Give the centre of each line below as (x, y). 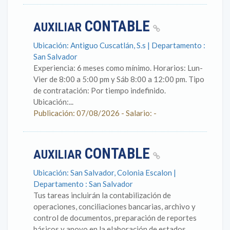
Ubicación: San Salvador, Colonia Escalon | (105, 172)
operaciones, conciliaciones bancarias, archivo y (114, 206)
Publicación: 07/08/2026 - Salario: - (95, 113)
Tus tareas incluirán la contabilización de (102, 195)
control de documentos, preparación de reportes (115, 218)
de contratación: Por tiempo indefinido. (100, 90)
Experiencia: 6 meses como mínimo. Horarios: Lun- (118, 68)
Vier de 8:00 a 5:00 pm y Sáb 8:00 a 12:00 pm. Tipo (119, 79)
